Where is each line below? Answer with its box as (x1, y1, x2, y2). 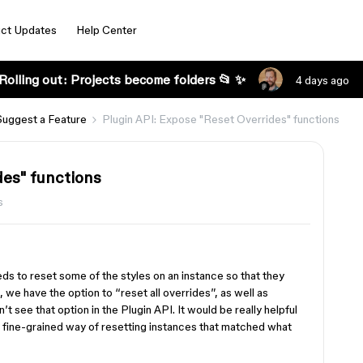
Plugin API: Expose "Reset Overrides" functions (102, 113, 340, 126)
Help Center (75, 23, 137, 36)
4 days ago (295, 74, 349, 87)
